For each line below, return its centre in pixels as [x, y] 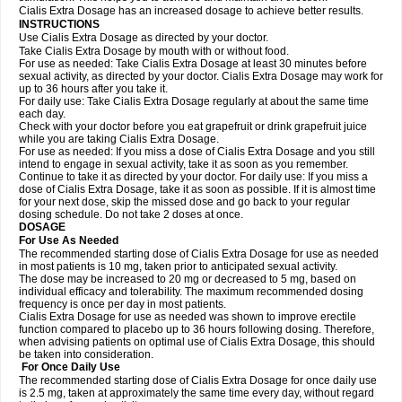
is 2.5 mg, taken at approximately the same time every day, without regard [197, 393]
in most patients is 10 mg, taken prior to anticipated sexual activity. [178, 267]
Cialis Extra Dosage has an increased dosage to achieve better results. [191, 11]
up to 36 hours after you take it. [93, 89]
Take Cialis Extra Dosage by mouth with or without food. [154, 51]
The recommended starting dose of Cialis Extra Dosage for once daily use [198, 380]
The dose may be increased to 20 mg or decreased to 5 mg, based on [188, 279]
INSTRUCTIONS [61, 24]
